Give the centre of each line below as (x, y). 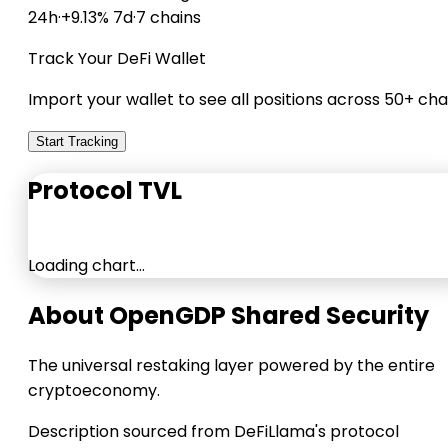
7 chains (168, 17)
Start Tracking (77, 141)
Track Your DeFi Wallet (117, 58)
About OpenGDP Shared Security (228, 315)
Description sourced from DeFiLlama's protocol (213, 431)
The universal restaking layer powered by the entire (231, 365)
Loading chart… (86, 265)
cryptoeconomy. (94, 390)
